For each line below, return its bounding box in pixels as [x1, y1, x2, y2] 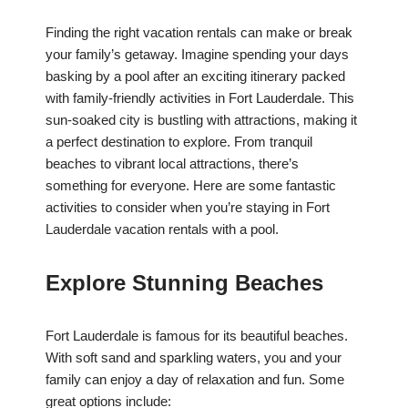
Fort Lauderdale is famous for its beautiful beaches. [46, 328, 348, 344]
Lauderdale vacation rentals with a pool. [46, 221, 279, 238]
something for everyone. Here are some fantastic [46, 178, 336, 194]
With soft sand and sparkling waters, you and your [46, 350, 342, 366]
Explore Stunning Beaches [46, 270, 323, 296]
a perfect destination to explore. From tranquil [46, 134, 312, 150]
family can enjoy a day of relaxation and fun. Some [46, 372, 344, 388]
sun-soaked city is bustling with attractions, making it [46, 112, 357, 128]
